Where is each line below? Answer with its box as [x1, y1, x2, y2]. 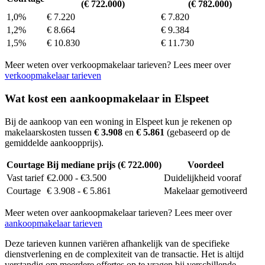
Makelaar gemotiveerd [164, 185, 247, 196]
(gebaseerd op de [164, 127, 230, 137]
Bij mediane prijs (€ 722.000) [47, 159, 161, 170]
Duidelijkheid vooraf [164, 172, 241, 183]
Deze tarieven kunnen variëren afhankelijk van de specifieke [5, 238, 230, 248]
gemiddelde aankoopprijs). [5, 137, 104, 148]
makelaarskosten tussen [5, 127, 94, 137]
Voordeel [188, 159, 224, 170]
